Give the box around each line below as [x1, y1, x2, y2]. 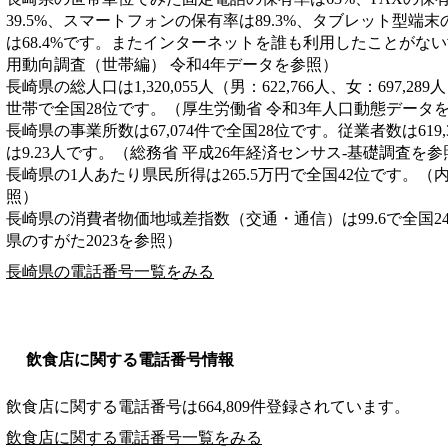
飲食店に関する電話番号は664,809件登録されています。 [6, 397, 410, 415]
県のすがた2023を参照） [6, 231, 182, 249]
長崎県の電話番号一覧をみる [6, 262, 214, 280]
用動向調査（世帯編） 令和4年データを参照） [6, 55, 338, 73]
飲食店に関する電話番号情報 [26, 350, 234, 368]
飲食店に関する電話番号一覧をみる [6, 428, 262, 446]
